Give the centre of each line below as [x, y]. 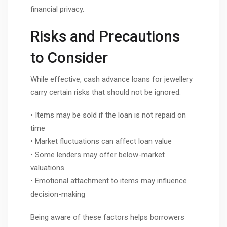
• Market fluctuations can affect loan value [101, 142]
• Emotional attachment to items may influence [109, 181]
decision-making [58, 194]
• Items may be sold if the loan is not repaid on [108, 115]
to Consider [69, 57]
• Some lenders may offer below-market [98, 155]
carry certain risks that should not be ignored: [106, 92]
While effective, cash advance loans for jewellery [111, 79]
